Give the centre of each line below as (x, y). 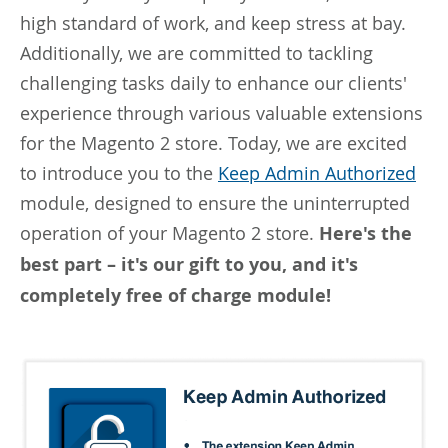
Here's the (365, 233)
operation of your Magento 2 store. (169, 232)
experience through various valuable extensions (221, 112)
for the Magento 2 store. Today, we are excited (213, 142)
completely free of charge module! (175, 295)
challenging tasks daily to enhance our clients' (213, 82)
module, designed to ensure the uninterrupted (215, 202)
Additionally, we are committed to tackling (196, 52)
